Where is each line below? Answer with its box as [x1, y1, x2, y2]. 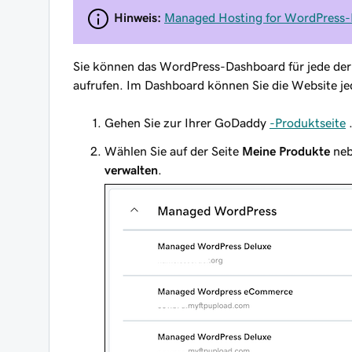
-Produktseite [269, 116, 346, 129]
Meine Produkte [242, 145, 330, 157]
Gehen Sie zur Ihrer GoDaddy [104, 116, 269, 129]
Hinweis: [114, 10, 164, 24]
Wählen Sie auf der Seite [104, 145, 242, 157]
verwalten [104, 163, 158, 176]
